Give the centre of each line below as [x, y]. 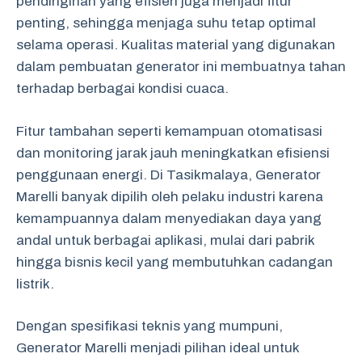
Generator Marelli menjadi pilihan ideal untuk [158, 348]
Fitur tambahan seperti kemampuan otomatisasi [169, 131]
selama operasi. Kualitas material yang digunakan [176, 45]
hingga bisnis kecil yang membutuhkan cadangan [175, 262]
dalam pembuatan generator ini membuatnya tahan [181, 67]
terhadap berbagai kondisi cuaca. [122, 88]
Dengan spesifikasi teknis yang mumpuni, [149, 326]
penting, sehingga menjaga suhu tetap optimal [166, 23]
